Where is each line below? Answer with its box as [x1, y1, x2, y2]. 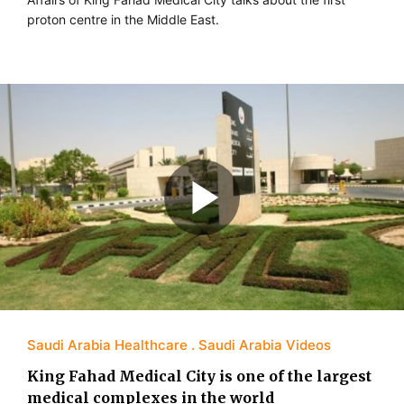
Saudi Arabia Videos [198, 336, 331, 354]
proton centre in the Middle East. [27, 11, 219, 27]
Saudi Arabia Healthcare [27, 336, 188, 354]
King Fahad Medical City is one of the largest [27, 367, 372, 386]
